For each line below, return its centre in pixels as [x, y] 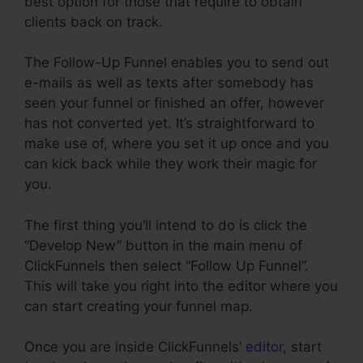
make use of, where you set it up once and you [177, 144]
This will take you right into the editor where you [181, 286]
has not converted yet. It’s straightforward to [169, 124]
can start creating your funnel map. [139, 306]
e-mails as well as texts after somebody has [169, 83]
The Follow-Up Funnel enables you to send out [177, 63]
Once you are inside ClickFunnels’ [135, 347]
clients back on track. [94, 21]
